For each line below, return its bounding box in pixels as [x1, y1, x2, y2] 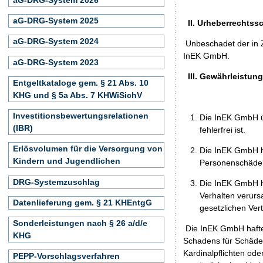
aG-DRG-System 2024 [13, 36, 99, 46]
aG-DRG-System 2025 [13, 16, 99, 25]
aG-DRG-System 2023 [13, 57, 99, 67]
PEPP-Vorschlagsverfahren [13, 251, 120, 261]
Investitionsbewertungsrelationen [13, 111, 149, 120]
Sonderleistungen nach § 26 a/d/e [13, 218, 147, 228]
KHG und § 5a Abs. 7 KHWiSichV [13, 90, 142, 100]
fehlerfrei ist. [200, 124, 246, 134]
